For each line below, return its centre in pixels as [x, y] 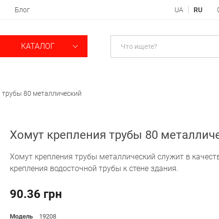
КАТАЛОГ [39, 46]
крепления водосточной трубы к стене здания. [94, 168]
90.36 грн [36, 194]
